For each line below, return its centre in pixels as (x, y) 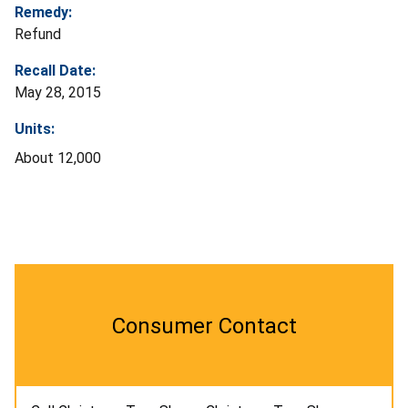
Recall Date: (55, 71)
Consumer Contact (204, 326)
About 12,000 (58, 158)
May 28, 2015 (58, 93)
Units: (35, 129)
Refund (38, 35)
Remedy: (43, 13)
